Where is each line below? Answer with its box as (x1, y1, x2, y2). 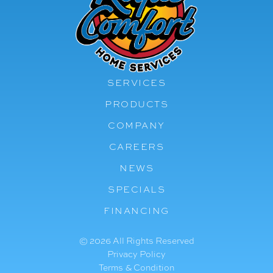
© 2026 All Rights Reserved (79, 235, 194, 246)
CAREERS (108, 140, 165, 153)
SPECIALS (108, 183, 165, 196)
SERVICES (107, 76, 166, 89)
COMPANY (108, 119, 165, 132)
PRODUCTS (105, 97, 168, 110)
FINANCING (104, 204, 169, 217)
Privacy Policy (107, 248, 166, 260)
